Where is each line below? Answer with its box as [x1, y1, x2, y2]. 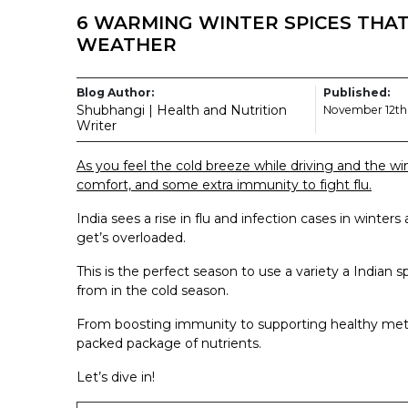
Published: [323, 85, 390, 99]
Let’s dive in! [76, 368, 155, 385]
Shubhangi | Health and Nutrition [76, 101, 287, 118]
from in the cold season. [76, 281, 229, 299]
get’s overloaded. [76, 229, 186, 246]
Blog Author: [76, 85, 154, 99]
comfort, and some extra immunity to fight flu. [76, 176, 372, 193]
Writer [76, 117, 117, 134]
